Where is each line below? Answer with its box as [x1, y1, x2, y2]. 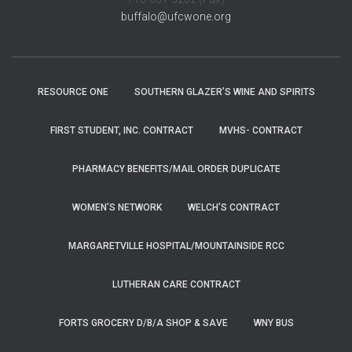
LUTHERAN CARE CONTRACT [112, 279, 240, 290]
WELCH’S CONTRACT [188, 202, 280, 213]
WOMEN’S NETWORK [72, 202, 162, 213]
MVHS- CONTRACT [218, 125, 302, 136]
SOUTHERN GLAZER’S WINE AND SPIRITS [134, 86, 315, 97]
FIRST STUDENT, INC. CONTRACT [49, 125, 193, 136]
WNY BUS [253, 317, 294, 328]
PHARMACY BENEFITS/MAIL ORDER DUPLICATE [71, 163, 280, 174]
